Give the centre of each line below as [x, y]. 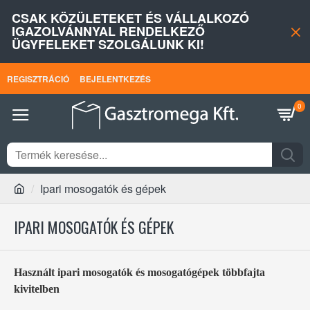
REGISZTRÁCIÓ [38, 79]
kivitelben [37, 289]
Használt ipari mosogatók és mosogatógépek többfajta [139, 272]
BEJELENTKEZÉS [115, 79]
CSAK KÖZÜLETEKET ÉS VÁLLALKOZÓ [130, 18]
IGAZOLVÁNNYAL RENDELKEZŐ [108, 31]
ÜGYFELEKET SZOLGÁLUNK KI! [108, 44]
